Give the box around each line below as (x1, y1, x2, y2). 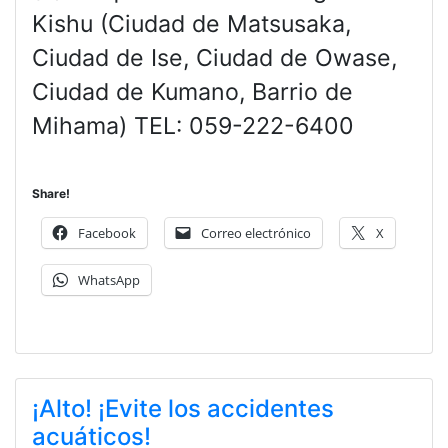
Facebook (78, 223, 136, 242)
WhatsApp (78, 270, 140, 289)
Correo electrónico (201, 223, 311, 242)
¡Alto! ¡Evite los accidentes (32, 393, 334, 423)
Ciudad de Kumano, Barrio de (32, 77, 353, 106)
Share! (32, 185, 70, 201)
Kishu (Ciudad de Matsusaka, (32, 9, 351, 38)
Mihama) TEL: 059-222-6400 (32, 111, 354, 140)
